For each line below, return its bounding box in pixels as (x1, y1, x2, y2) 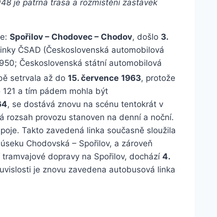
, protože (141, 73, 175, 83)
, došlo (132, 32, 161, 42)
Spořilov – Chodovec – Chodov (10, 32, 132, 42)
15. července (68, 73, 119, 83)
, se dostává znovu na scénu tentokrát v (7, 99, 163, 109)
